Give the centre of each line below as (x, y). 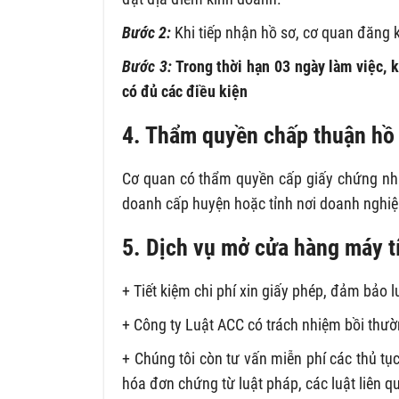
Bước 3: (147, 66)
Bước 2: (147, 33)
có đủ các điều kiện (185, 91)
